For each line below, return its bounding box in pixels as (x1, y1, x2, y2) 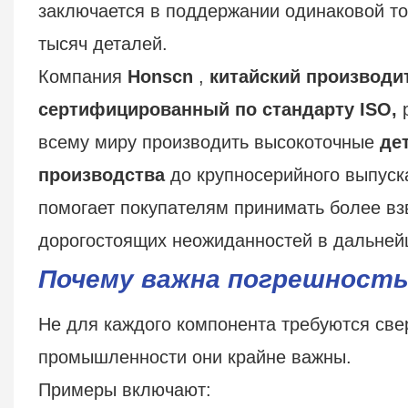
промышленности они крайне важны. (37, 346, 352, 367)
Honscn (127, 66, 193, 87)
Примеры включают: (37, 379, 211, 400)
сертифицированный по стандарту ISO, (37, 98, 397, 119)
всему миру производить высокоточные (37, 131, 380, 152)
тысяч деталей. (37, 33, 168, 54)
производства (37, 164, 165, 185)
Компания (37, 66, 127, 87)
